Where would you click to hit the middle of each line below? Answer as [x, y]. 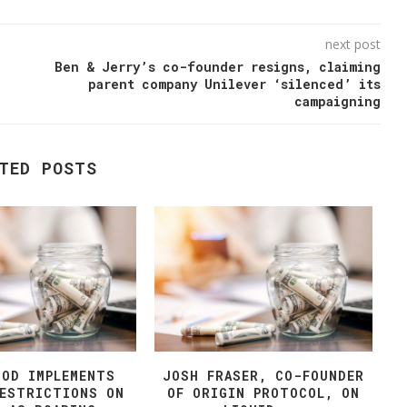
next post [352, 45]
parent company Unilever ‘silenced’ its [234, 84]
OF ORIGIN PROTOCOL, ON [263, 393]
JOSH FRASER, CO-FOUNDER [263, 376]
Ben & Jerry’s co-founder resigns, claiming [217, 67]
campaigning [337, 102]
